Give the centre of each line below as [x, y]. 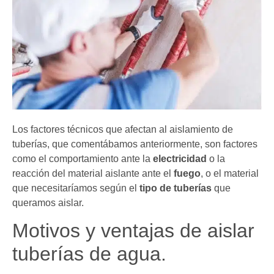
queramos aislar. [48, 202]
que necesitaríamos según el [76, 188]
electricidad [180, 158]
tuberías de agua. [89, 254]
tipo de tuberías [176, 188]
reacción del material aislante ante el [93, 173]
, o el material [230, 173]
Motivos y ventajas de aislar [133, 231]
